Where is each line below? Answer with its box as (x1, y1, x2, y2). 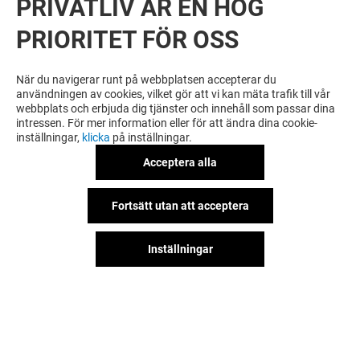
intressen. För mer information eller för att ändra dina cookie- (16, 117, 317, 129)
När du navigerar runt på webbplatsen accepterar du (16, 73, 276, 86)
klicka (82, 131, 110, 144)
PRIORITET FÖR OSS (16, 26, 239, 54)
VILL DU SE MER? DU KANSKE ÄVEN (6, 40, 335, 64)
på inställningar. (110, 131, 192, 144)
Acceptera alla (143, 156, 217, 169)
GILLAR (6, 64, 76, 88)
